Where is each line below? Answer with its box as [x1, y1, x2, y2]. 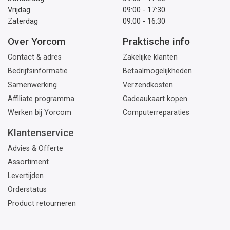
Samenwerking [8, 81, 57, 90]
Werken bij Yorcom [8, 108, 71, 117]
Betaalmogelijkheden [123, 67, 192, 76]
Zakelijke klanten [123, 53, 178, 62]
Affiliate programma [8, 94, 74, 103]
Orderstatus [8, 185, 47, 195]
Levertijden [8, 171, 44, 181]
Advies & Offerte [8, 144, 63, 153]
